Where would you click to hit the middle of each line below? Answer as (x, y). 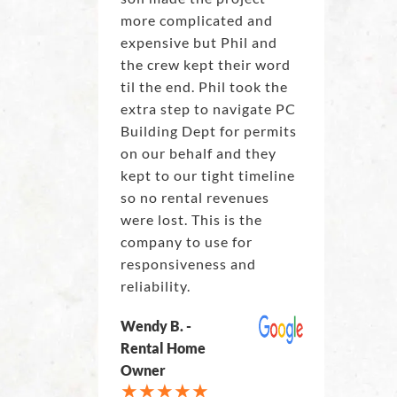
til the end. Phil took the (204, 87)
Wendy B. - (156, 326)
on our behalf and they (198, 153)
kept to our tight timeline (207, 175)
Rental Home (163, 348)
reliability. (155, 286)
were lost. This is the (191, 220)
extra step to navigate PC (208, 109)
